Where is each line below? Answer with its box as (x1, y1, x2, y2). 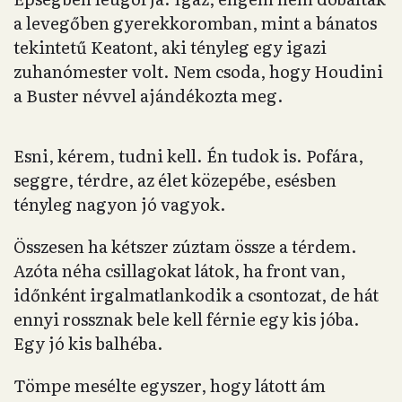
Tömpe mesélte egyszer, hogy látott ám (13, 372, 326, 398)
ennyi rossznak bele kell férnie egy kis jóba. (13, 306, 360, 332)
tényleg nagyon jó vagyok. (13, 191, 226, 217)
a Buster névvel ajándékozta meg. (13, 83, 284, 109)
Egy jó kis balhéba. (13, 330, 163, 356)
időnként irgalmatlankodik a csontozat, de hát (13, 282, 379, 308)
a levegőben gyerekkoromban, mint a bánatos (13, 10, 377, 36)
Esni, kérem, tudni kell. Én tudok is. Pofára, (13, 143, 363, 169)
